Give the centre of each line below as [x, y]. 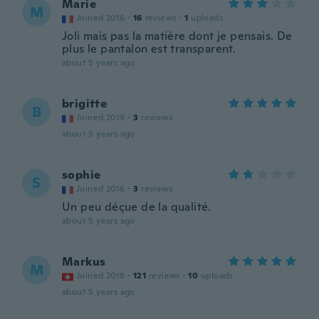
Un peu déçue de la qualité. [137, 207]
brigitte [85, 104]
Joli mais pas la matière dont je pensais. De [177, 36]
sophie [82, 175]
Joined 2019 [101, 117]
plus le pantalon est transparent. [149, 49]
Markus [84, 262]
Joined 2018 [101, 276]
